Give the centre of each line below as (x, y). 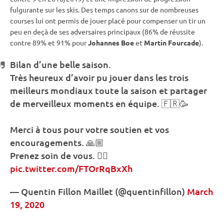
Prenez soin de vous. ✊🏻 (59, 155)
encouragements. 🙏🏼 (57, 142)
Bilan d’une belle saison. (60, 64)
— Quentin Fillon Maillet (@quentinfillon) (98, 191)
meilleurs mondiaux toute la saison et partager (108, 90)
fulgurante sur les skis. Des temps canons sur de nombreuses (104, 10)
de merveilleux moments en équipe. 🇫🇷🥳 (99, 103)
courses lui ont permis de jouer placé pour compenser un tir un (108, 21)
